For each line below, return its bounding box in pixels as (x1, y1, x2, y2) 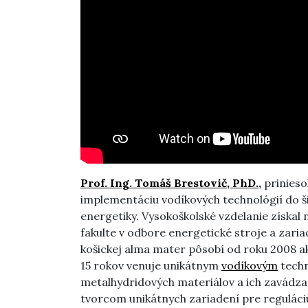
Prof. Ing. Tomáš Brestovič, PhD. (80, 176, 258, 190)
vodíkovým (221, 258, 278, 273)
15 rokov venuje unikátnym (80, 258, 221, 273)
